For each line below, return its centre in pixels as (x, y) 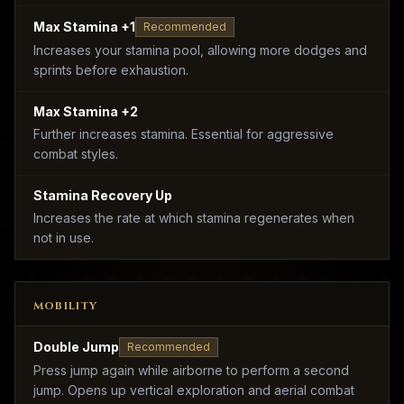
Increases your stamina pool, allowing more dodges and (200, 50)
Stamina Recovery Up (103, 195)
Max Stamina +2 (86, 111)
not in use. (64, 238)
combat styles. (76, 154)
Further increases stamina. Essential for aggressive (184, 134)
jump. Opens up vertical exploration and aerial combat (194, 390)
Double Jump (76, 347)
